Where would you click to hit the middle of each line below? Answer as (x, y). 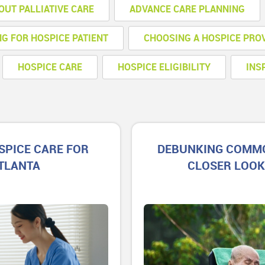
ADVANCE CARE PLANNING (188, 9)
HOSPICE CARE (50, 67)
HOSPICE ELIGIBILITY (164, 67)
